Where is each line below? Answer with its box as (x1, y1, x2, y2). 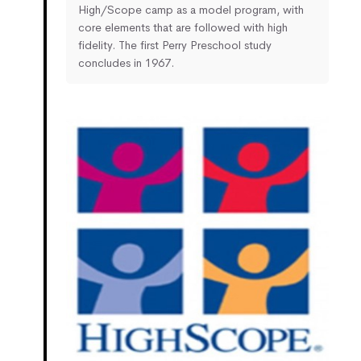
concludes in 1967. (78, 55, 174, 70)
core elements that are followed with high (78, 19, 288, 35)
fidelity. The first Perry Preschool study (78, 37, 272, 52)
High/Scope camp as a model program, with (78, 2, 304, 17)
